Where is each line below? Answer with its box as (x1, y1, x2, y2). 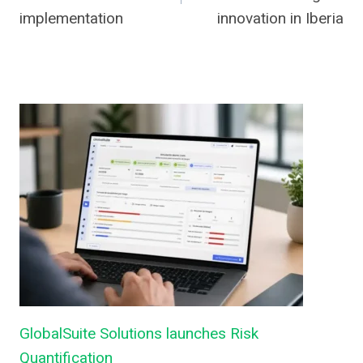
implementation (19, 8, 123, 28)
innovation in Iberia (217, 8, 344, 28)
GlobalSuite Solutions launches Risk (19, 324, 258, 344)
